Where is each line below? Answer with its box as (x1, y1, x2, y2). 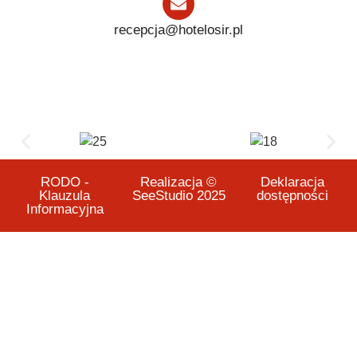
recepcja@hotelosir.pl (114, 22, 243, 38)
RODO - (40, 175, 89, 190)
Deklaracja (260, 175, 324, 190)
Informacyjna (25, 202, 104, 218)
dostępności (256, 188, 328, 204)
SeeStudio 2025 (131, 188, 226, 204)
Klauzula (39, 188, 91, 204)
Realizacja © (140, 175, 217, 190)
